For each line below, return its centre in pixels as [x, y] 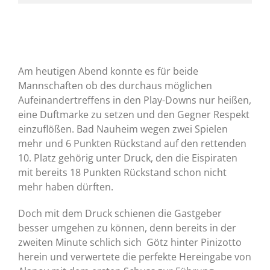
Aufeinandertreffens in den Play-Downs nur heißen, [135, 100]
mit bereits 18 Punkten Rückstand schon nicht [122, 173]
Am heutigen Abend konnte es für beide [108, 71]
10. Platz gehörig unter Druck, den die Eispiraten [128, 158]
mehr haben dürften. [66, 187]
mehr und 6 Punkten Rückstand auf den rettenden [132, 144]
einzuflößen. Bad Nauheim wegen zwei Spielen [123, 129]
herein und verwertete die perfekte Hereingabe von [135, 257]
